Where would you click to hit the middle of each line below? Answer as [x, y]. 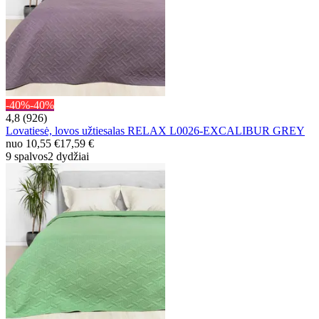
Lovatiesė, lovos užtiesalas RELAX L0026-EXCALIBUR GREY [155, 130]
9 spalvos [27, 156]
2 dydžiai [68, 156]
